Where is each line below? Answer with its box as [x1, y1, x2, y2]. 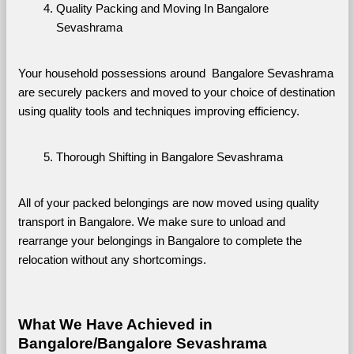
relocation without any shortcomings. [17, 253, 206, 266]
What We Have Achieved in [17, 315, 213, 333]
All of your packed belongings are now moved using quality [17, 196, 319, 209]
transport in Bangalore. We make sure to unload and [17, 215, 285, 228]
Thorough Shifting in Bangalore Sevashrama [55, 150, 283, 164]
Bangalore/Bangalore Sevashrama [17, 334, 267, 352]
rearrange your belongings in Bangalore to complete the [17, 234, 302, 247]
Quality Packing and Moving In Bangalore [55, 2, 269, 15]
